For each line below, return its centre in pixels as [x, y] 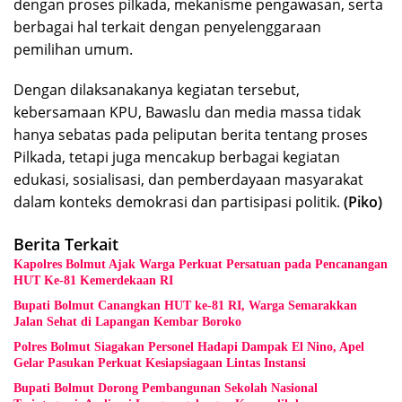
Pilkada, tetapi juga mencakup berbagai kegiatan [177, 157]
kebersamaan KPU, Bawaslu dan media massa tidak [187, 113]
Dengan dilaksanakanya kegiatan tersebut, [157, 90]
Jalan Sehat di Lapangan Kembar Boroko [127, 322]
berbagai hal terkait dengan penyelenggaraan [167, 27]
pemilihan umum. [73, 50]
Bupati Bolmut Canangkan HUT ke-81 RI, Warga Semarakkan [185, 306]
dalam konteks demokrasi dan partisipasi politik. [179, 202]
